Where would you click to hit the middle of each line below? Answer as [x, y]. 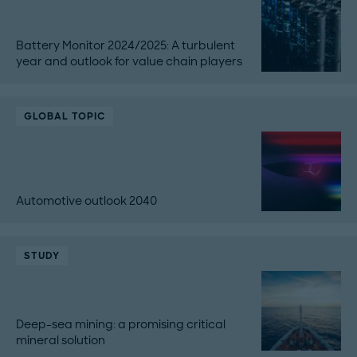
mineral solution [61, 340]
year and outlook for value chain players [129, 61]
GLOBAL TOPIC [65, 116]
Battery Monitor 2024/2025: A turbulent [126, 45]
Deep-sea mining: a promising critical [121, 324]
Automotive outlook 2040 [86, 200]
